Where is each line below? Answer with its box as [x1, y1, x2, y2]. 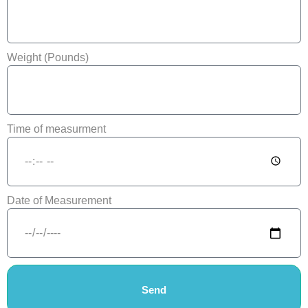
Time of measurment [6, 123, 106, 135]
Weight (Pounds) [6, 52, 89, 63]
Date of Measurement [6, 195, 111, 206]
